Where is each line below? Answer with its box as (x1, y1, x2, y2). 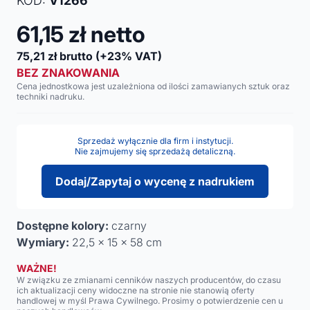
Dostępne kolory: (17, 219, 109, 232)
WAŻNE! (17, 262, 57, 274)
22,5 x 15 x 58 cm (69, 235, 162, 249)
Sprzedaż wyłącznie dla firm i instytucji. (77, 136, 233, 146)
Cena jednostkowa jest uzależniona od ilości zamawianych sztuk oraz (17, 81, 290, 91)
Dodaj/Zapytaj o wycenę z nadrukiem (55, 174, 255, 188)
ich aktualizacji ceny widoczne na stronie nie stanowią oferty (17, 285, 255, 295)
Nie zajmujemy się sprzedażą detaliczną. (75, 146, 235, 156)
